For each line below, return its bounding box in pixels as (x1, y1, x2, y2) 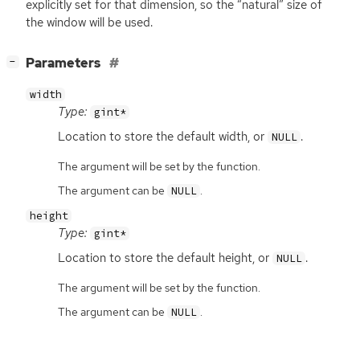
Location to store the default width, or (58, 128, 268, 145)
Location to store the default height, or (58, 250, 272, 267)
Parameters (26, 55, 103, 72)
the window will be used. (26, 14, 153, 31)
